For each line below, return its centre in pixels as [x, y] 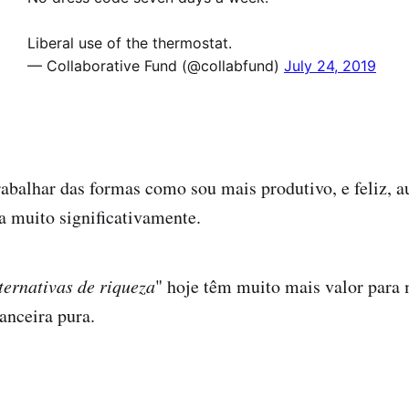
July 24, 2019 [330, 65]
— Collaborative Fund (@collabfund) [156, 65]
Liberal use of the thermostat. [130, 42]
